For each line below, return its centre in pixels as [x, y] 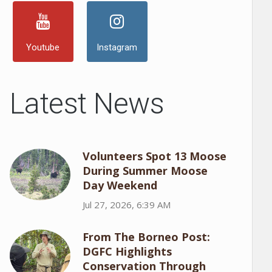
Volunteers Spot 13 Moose [154, 156]
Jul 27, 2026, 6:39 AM [126, 205]
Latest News [87, 104]
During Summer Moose [145, 171]
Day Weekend [120, 185]
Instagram [117, 47]
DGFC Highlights [127, 251]
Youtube [43, 47]
